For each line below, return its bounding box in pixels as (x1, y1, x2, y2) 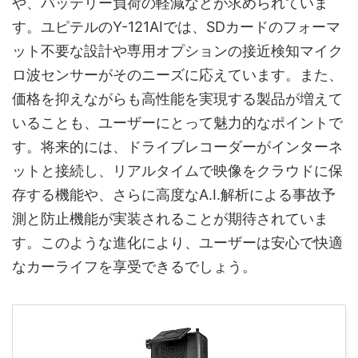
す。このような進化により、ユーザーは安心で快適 (12, 234, 343, 252)
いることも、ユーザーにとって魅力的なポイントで (12, 114, 343, 132)
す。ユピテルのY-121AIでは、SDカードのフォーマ (12, 18, 340, 36)
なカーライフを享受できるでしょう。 (12, 258, 257, 276)
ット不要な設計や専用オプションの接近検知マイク (12, 42, 343, 60)
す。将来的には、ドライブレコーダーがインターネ (12, 138, 343, 156)
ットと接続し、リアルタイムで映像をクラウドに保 (12, 162, 343, 180)
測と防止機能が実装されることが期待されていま (12, 210, 328, 228)
